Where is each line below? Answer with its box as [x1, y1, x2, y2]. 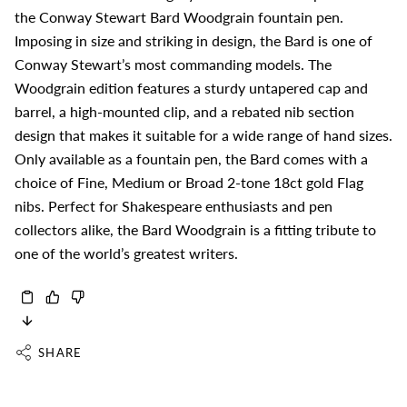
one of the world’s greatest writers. [15, 244, 238, 263]
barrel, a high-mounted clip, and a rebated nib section [15, 103, 354, 121]
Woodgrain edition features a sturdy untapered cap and [15, 79, 368, 97]
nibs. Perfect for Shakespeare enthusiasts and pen [15, 197, 333, 215]
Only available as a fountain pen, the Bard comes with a [15, 150, 368, 168]
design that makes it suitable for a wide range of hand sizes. [15, 126, 392, 144]
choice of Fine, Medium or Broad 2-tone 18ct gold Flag [15, 174, 363, 192]
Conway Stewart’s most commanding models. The [15, 55, 332, 74]
